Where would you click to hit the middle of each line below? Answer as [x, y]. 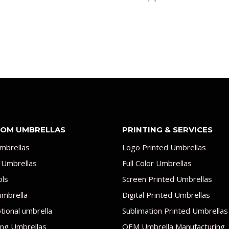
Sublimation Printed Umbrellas [175, 210]
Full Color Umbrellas [157, 163]
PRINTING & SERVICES [167, 129]
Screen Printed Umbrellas [167, 179]
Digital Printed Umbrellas [166, 194]
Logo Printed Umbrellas [164, 147]
